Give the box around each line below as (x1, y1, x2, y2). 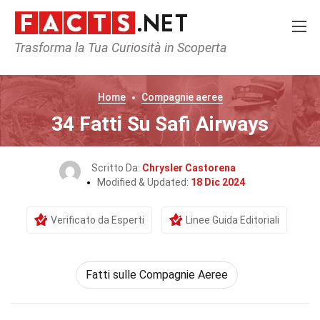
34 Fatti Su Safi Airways (51, 112, 269, 136)
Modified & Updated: (96, 176, 191, 188)
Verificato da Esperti (50, 214, 144, 226)
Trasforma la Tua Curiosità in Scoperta (14, 40, 227, 55)
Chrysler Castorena (142, 162, 236, 174)
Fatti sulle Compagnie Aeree (85, 268, 228, 281)
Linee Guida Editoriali (185, 214, 279, 226)
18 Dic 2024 (190, 176, 245, 188)
